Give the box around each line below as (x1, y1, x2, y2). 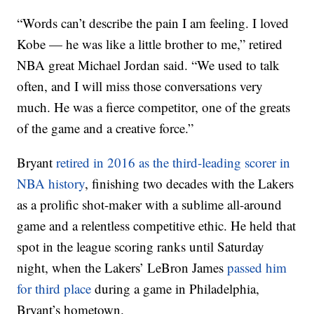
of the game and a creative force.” (17, 119, 194, 137)
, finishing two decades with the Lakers (85, 175, 294, 193)
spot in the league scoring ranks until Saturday (17, 238, 265, 256)
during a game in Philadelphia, (91, 280, 260, 298)
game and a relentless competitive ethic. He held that (17, 217, 296, 235)
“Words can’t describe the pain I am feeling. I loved (17, 14, 289, 32)
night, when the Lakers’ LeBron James (17, 259, 228, 277)
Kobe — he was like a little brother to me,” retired (17, 35, 283, 53)
